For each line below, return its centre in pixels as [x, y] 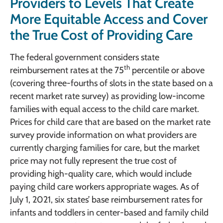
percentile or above [167, 70]
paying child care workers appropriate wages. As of [105, 187]
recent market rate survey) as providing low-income [107, 96]
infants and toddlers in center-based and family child [109, 213]
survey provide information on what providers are [103, 135]
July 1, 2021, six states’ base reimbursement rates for [106, 200]
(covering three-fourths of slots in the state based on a [111, 83]
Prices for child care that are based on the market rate [110, 122]
